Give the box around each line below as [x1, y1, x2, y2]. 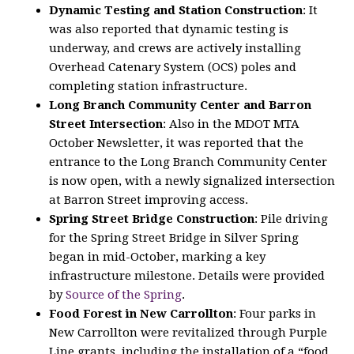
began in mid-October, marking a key [49, 250, 266, 265]
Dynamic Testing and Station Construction [49, 3, 303, 18]
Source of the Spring [66, 288, 183, 303]
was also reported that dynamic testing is [49, 22, 289, 37]
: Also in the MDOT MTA [163, 117, 300, 132]
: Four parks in [233, 307, 317, 322]
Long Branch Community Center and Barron [49, 98, 312, 113]
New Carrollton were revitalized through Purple [49, 326, 328, 341]
